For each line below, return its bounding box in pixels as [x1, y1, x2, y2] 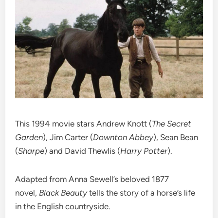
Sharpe [18, 146, 45, 156]
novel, [15, 188, 39, 198]
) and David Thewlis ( [44, 146, 121, 156]
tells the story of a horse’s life [87, 188, 196, 198]
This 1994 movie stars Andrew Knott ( [15, 119, 152, 129]
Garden [15, 132, 43, 143]
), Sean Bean [153, 132, 199, 143]
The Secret [152, 119, 192, 129]
